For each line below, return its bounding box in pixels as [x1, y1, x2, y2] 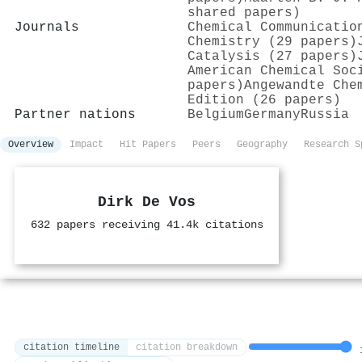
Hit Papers [120, 138, 176, 150]
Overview [8, 138, 53, 150]
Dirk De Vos [98, 193, 196, 211]
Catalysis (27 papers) [187, 48, 357, 64]
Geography [237, 138, 288, 150]
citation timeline [23, 342, 120, 354]
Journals [15, 19, 79, 35]
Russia [301, 107, 349, 122]
